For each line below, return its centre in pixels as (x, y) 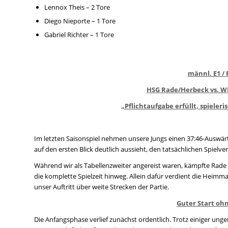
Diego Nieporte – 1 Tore (80, 21)
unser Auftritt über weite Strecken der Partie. (102, 187)
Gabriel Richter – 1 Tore (79, 34)
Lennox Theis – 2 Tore (77, 7)
